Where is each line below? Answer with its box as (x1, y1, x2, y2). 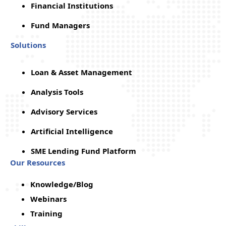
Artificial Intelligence (31, 126, 113, 136)
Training (30, 208, 63, 218)
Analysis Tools (31, 86, 83, 97)
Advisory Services (31, 106, 97, 117)
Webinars (30, 193, 67, 204)
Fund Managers (31, 20, 90, 31)
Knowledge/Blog (30, 179, 93, 189)
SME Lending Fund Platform (31, 145, 136, 156)
